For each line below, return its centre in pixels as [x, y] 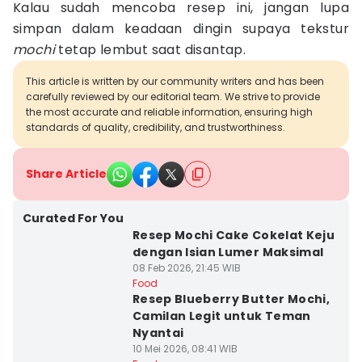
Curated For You [73, 218]
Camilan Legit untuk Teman [221, 316]
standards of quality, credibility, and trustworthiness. [156, 127]
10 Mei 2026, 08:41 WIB [185, 349]
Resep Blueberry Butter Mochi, [231, 299]
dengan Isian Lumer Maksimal [228, 252]
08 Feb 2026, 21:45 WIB [186, 268]
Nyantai [158, 333]
